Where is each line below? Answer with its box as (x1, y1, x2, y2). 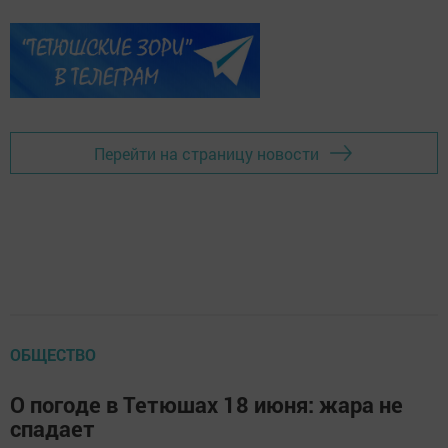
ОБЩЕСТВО (10, 344, 96, 365)
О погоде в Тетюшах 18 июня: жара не (10, 390, 403, 419)
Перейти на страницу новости (94, 142, 319, 164)
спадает (10, 414, 95, 443)
